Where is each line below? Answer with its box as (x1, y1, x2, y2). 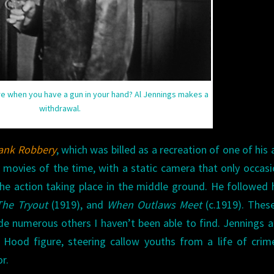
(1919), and (47, 198, 107, 212)
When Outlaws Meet (106, 198, 202, 212)
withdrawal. (39, 103, 81, 114)
